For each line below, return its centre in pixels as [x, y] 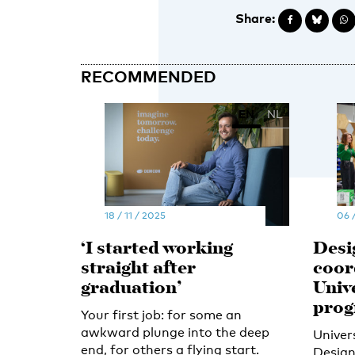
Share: [255, 18]
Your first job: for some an [161, 315]
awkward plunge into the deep [175, 332]
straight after [138, 269]
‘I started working [157, 249]
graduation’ [131, 288]
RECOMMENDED [149, 76]
